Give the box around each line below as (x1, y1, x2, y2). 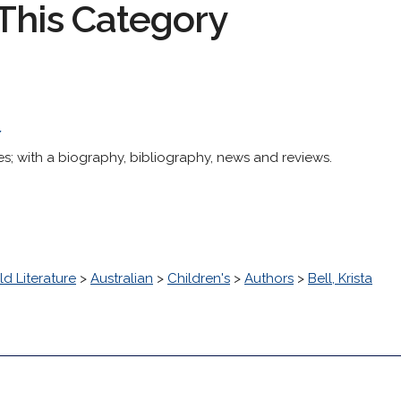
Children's (167, 270, 230, 286)
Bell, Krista (308, 270, 372, 286)
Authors (244, 270, 294, 286)
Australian (90, 270, 153, 286)
